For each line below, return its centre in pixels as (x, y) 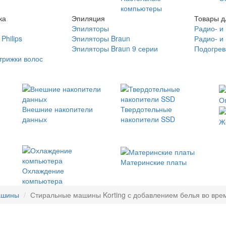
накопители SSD (148, 119)
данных (35, 119)
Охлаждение (43, 171)
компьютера (42, 181)
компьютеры (141, 8)
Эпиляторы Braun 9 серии (115, 48)
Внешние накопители (58, 109)
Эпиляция (88, 18)
